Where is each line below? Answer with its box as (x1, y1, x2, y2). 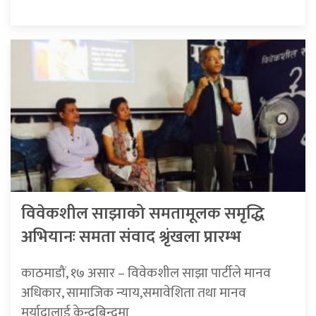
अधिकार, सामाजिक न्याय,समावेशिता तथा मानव (21, 281, 246, 305)
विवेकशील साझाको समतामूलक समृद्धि (21, 200, 265, 229)
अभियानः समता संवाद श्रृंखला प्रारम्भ (21, 223, 241, 252)
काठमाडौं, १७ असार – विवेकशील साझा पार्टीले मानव (21, 262, 271, 285)
